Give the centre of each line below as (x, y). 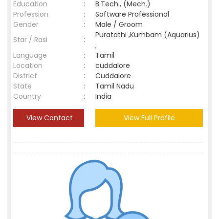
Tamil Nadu (115, 86)
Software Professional (132, 14)
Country (27, 96)
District (25, 76)
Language (30, 55)
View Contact (49, 118)
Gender (26, 24)
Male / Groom (121, 24)
